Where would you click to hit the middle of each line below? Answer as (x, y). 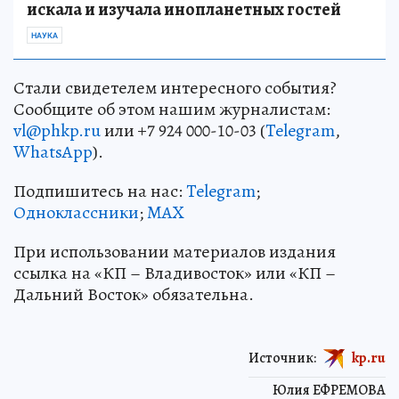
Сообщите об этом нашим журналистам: (172, 109)
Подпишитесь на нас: (100, 191)
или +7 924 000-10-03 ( (183, 130)
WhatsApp (53, 151)
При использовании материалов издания (175, 251)
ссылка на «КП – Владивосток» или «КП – (175, 273)
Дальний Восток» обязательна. (134, 294)
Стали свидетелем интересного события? (175, 87)
